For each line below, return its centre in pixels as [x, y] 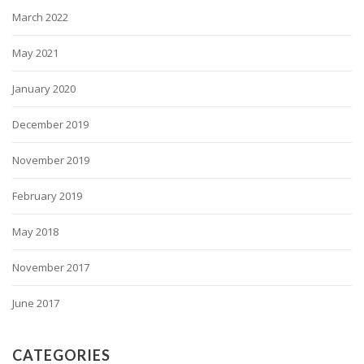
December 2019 [50, 125]
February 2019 [47, 196]
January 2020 [44, 89]
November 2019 [51, 160]
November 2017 [51, 268]
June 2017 [36, 303]
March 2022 [40, 17]
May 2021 [35, 53]
